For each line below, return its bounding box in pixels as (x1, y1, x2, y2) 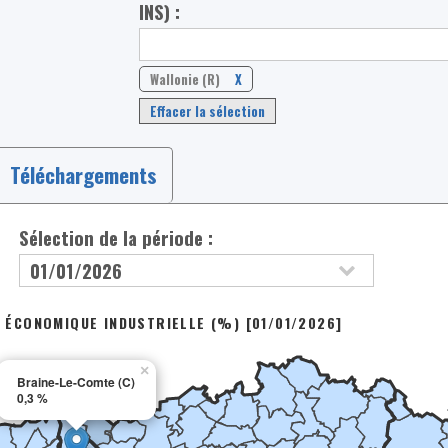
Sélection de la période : (19, 223, 214, 251)
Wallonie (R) (150, 69, 221, 90)
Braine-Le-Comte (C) (16, 372, 135, 391)
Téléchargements (9, 159, 157, 190)
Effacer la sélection (150, 101, 266, 122)
